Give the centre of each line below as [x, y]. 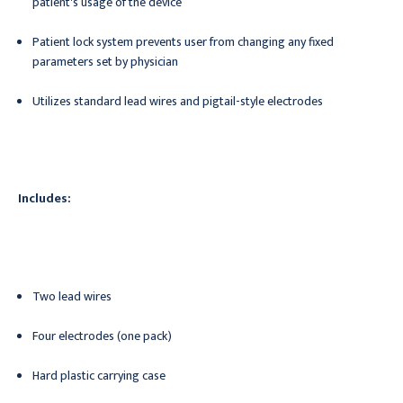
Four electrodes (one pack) [103, 336]
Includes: [46, 198]
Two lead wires [72, 296]
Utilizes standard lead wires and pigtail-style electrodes [178, 101]
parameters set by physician [106, 62]
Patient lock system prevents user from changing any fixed [184, 42]
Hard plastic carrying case [99, 376]
